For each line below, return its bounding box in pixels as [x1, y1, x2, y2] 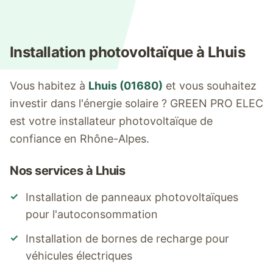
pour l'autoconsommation [26, 208, 158, 221]
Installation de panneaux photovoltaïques [26, 191, 238, 204]
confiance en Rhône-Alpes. [10, 132, 149, 145]
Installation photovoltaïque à [10, 43, 208, 61]
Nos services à [10, 163, 96, 178]
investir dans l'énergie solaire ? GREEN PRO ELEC [10, 97, 263, 110]
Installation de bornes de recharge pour [26, 232, 229, 245]
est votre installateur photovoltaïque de [10, 115, 213, 127]
